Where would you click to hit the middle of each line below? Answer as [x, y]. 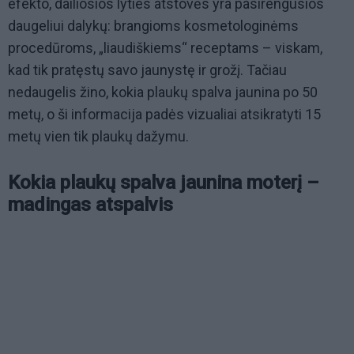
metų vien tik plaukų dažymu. [98, 137]
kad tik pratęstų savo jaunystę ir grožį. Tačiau [147, 70]
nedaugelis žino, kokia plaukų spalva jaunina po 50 [163, 92]
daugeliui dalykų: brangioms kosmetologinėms [153, 26]
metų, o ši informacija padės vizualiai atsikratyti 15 [164, 115]
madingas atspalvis [90, 205]
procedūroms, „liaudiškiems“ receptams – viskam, [165, 48]
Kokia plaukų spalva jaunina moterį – [164, 183]
